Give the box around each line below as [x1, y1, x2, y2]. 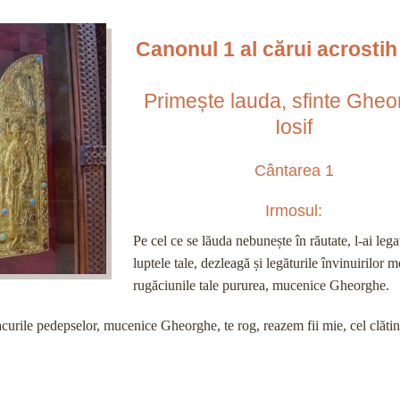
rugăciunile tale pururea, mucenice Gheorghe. [133, 278, 389, 294]
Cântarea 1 [254, 161, 334, 179]
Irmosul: [265, 202, 322, 221]
